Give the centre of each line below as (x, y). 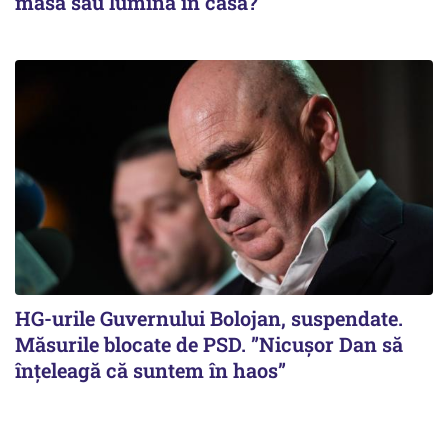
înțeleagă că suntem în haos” (150, 369)
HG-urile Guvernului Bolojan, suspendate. (209, 317)
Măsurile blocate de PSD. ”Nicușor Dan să (209, 343)
